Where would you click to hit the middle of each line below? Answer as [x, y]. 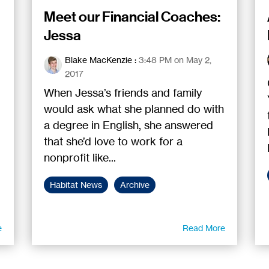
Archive [135, 185]
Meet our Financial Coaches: [132, 17]
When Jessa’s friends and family [123, 93]
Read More [204, 228]
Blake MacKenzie [99, 60]
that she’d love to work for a [113, 141]
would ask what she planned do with [134, 109]
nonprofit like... [80, 158]
